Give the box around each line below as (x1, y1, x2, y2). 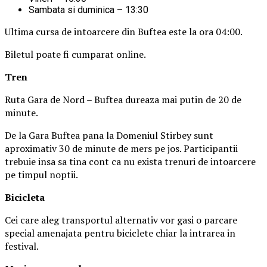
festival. (5, 239, 39, 253)
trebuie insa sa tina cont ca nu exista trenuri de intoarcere (5, 154, 256, 168)
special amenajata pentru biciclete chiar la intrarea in (5, 226, 235, 240)
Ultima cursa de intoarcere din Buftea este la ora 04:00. (5, 24, 243, 38)
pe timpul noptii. (5, 167, 78, 181)
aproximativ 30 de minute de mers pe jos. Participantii (5, 141, 238, 155)
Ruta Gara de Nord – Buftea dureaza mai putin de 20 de (5, 92, 241, 106)
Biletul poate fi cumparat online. (5, 47, 146, 61)
